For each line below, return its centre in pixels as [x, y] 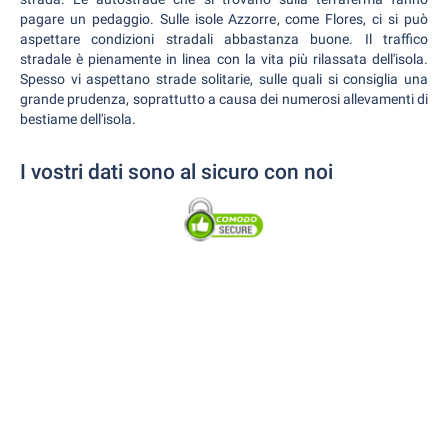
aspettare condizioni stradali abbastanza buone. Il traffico [224, 38]
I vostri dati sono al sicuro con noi [176, 171]
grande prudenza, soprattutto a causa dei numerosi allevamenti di [224, 98]
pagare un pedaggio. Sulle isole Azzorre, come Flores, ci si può [224, 18]
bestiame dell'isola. [78, 118]
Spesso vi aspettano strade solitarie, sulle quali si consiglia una [224, 78]
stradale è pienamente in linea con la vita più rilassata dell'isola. [224, 58]
